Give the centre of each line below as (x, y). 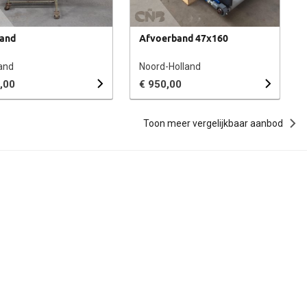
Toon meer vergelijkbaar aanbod (213, 123)
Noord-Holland (170, 67)
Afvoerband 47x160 (184, 39)
